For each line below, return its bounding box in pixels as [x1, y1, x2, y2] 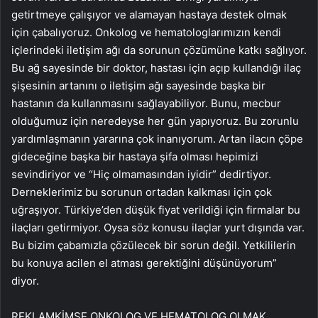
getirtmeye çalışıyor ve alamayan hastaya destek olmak [11, 8, 287, 22]
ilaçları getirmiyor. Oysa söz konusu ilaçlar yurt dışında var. [11, 221, 305, 235]
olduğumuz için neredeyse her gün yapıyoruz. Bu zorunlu [11, 114, 299, 128]
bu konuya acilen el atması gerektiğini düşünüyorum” [11, 256, 277, 270]
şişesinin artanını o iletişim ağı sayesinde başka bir [11, 79, 265, 93]
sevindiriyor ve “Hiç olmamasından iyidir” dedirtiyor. [11, 168, 271, 182]
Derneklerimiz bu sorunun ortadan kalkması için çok [11, 185, 272, 199]
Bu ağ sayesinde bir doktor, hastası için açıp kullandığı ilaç [11, 61, 301, 75]
